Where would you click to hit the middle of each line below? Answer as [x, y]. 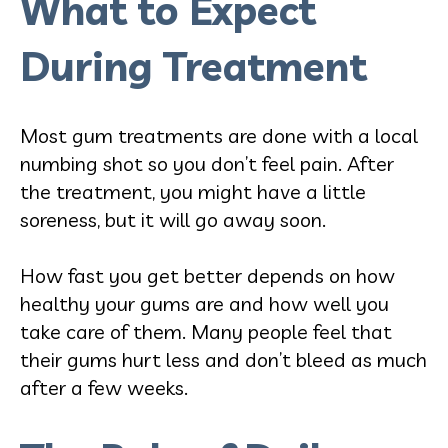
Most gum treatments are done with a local [219, 135]
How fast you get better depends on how [207, 275]
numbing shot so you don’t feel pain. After [207, 163]
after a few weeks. [104, 387]
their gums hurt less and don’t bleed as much [223, 359]
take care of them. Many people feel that [206, 331]
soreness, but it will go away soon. [173, 219]
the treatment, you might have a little [193, 191]
